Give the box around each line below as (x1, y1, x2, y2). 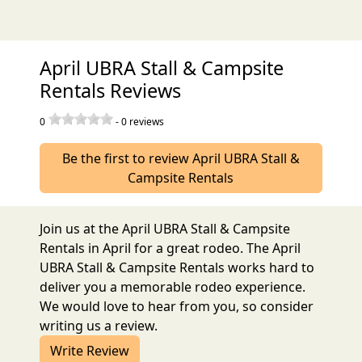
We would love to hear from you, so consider (40, 297, 314, 316)
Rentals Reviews (40, 78, 182, 104)
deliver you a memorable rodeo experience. (40, 278, 306, 297)
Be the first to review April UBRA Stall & (61, 149, 300, 168)
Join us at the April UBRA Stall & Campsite (40, 220, 291, 238)
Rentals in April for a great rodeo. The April (40, 239, 301, 258)
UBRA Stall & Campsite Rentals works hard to (40, 259, 315, 277)
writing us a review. (40, 317, 158, 335)
